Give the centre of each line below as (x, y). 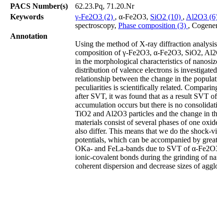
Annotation (29, 36)
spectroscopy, (97, 25)
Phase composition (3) (153, 25)
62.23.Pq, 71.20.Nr (105, 6)
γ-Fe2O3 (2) (95, 16)
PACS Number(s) (39, 6)
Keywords (27, 16)
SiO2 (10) (166, 16)
